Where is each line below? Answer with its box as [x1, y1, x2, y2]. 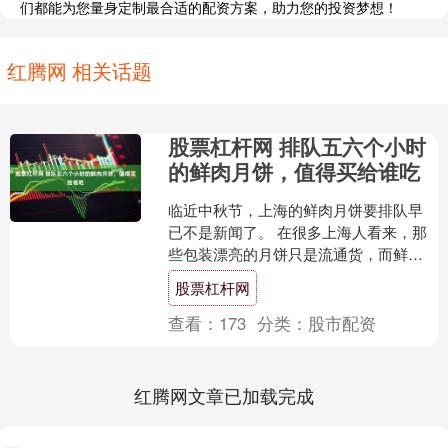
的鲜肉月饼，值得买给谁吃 [168, 156, 421, 187]
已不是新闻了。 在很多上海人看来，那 [168, 221, 428, 243]
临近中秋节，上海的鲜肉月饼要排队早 [168, 199, 424, 221]
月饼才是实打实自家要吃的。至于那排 [168, 265, 424, 287]
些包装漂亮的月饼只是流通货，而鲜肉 [168, 243, 424, 265]
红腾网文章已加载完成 [134, 382, 314, 409]
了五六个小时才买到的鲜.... [168, 287, 350, 309]
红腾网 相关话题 [7, 56, 152, 86]
